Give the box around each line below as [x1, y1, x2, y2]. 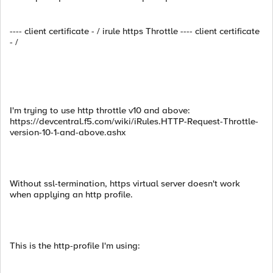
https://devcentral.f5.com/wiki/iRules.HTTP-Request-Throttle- [10, 116, 258, 127]
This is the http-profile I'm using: [10, 240, 140, 251]
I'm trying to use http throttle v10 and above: [10, 105, 190, 116]
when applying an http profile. [10, 189, 133, 200]
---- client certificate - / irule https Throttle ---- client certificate [10, 26, 260, 37]
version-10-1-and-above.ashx [10, 127, 126, 138]
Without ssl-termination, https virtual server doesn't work [10, 178, 240, 189]
